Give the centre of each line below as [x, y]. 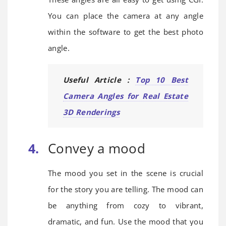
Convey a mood [97, 148]
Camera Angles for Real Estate [126, 96]
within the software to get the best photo [126, 32]
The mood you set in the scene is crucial [126, 173]
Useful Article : [99, 79]
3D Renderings [91, 112]
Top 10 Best [162, 79]
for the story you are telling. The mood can [126, 189]
